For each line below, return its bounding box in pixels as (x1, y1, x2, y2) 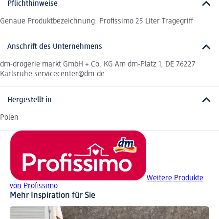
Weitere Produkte (147, 174, 203, 182)
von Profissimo (10, 182, 58, 190)
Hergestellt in (7, 96, 52, 104)
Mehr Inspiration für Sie (10, 191, 95, 200)
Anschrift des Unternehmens (7, 43, 102, 51)
